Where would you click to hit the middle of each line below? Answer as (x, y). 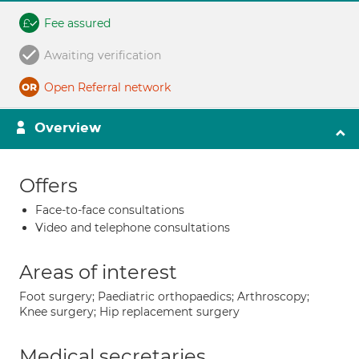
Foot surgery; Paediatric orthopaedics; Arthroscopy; (164, 296)
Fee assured (77, 23)
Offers (48, 186)
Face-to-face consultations (110, 210)
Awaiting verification (103, 55)
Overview (68, 128)
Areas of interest (98, 272)
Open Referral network (107, 87)
